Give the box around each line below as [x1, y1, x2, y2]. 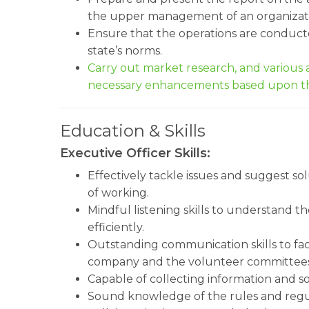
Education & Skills [60, 121, 206, 141]
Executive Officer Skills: [60, 146, 210, 161]
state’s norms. [88, 44, 162, 57]
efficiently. [88, 221, 144, 234]
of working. [88, 186, 149, 199]
